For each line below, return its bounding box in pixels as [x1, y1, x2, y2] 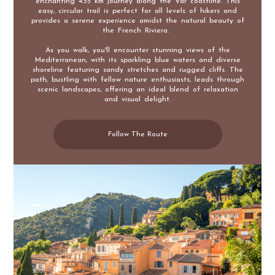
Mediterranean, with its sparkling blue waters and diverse [34, 56, 241, 64]
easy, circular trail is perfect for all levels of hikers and [38, 7, 237, 15]
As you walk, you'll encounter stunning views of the [45, 46, 230, 54]
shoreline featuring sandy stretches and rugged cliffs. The [32, 66, 243, 74]
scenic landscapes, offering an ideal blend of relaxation [37, 85, 238, 93]
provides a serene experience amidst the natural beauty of [31, 17, 244, 25]
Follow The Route [107, 130, 168, 138]
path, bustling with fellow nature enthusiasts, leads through [31, 76, 244, 83]
